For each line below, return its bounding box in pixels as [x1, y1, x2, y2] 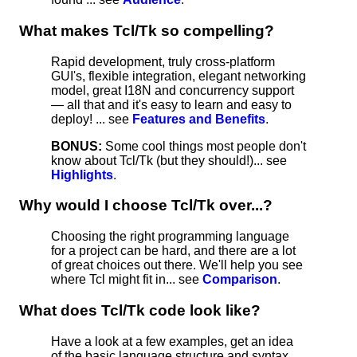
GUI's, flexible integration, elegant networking [51, 69, 306, 83]
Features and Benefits [132, 112, 265, 126]
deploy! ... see [51, 112, 132, 126]
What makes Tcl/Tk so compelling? [19, 22, 274, 39]
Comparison [202, 273, 277, 287]
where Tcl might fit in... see [51, 273, 202, 287]
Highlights [51, 167, 113, 182]
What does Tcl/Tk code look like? [19, 301, 261, 319]
